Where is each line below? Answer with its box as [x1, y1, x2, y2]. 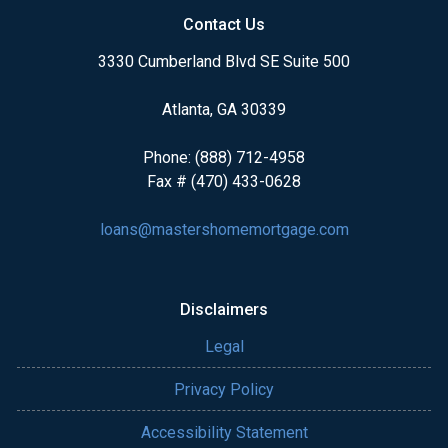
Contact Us [183, 15, 265, 34]
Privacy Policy [174, 380, 274, 399]
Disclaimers [180, 300, 268, 319]
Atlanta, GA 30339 [162, 100, 286, 119]
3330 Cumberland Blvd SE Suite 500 [98, 52, 350, 71]
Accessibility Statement [140, 423, 308, 442]
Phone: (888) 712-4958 [143, 148, 305, 167]
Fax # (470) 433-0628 [147, 172, 301, 191]
